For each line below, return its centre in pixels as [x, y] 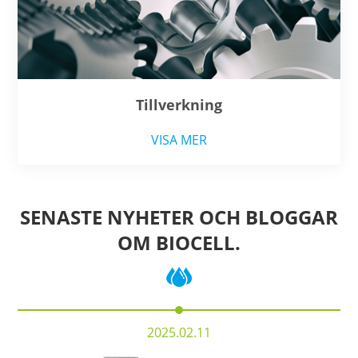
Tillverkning [179, 104]
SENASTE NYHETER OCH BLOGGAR [179, 217]
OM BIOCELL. [179, 242]
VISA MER [179, 139]
